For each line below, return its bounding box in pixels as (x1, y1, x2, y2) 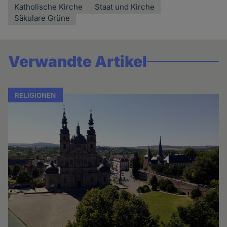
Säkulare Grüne (14, 13, 70, 23)
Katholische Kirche (14, 2, 83, 12)
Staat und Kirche (95, 2, 155, 12)
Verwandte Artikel (8, 52, 147, 70)
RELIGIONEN (15, 91, 56, 99)
